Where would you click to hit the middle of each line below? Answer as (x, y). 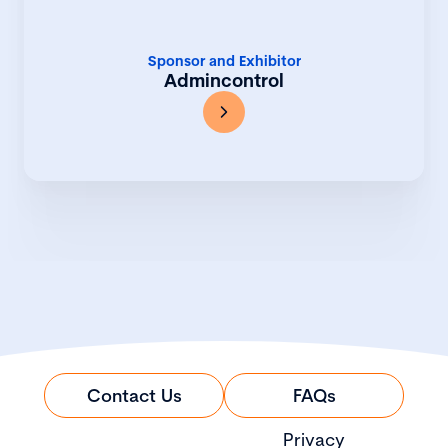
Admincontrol (224, 81)
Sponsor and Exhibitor (224, 61)
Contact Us (134, 396)
